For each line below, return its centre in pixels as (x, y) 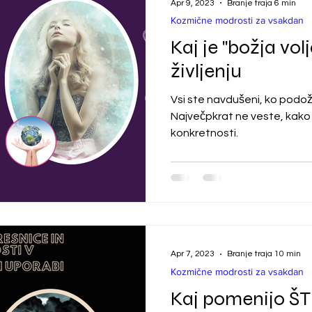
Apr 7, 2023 (193, 254)
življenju (206, 71)
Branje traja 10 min (264, 254)
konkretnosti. (204, 133)
